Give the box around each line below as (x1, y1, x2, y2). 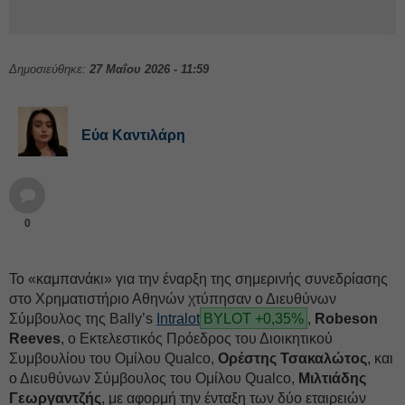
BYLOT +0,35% (203, 311, 304, 326)
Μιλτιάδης (298, 371, 366, 386)
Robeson (315, 311, 378, 326)
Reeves (9, 331, 61, 346)
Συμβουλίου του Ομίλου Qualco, (9, 351, 218, 366)
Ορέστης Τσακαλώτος (218, 351, 367, 366)
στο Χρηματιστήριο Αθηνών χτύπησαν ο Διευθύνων (9, 291, 336, 306)
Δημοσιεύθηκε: (9, 62, 89, 76)
